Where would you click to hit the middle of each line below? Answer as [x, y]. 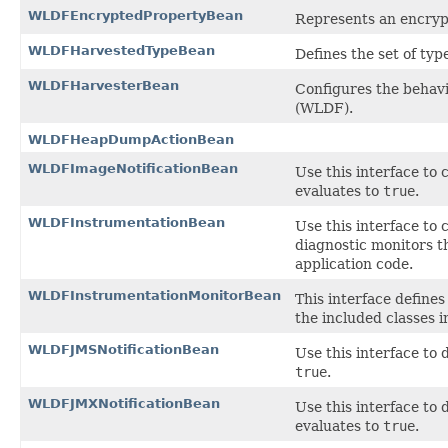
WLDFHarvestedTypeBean [121, 50]
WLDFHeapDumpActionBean [131, 139]
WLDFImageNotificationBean [133, 168]
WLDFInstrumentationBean [126, 222]
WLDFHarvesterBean [103, 85]
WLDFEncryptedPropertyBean [135, 15]
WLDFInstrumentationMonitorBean [154, 295]
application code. [354, 264]
